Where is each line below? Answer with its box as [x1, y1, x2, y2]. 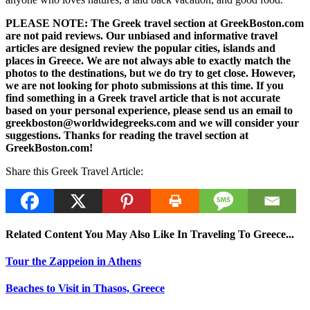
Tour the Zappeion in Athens [6, 255, 141, 267]
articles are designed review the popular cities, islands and [6, 42, 275, 55]
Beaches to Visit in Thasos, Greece [6, 282, 165, 295]
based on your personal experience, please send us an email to [6, 104, 293, 117]
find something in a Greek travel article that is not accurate [6, 92, 280, 104]
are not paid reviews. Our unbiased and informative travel [6, 30, 277, 42]
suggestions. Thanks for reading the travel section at [6, 129, 248, 142]
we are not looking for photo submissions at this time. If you [6, 80, 284, 92]
